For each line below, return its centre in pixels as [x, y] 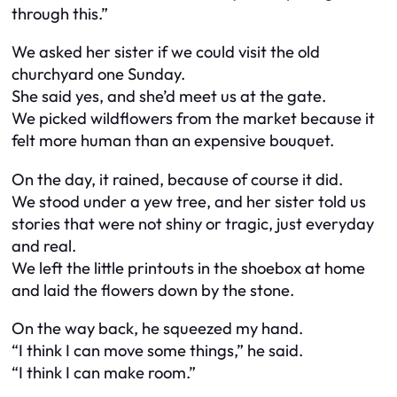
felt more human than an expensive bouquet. [173, 141]
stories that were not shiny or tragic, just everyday [193, 223]
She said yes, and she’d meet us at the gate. [169, 97]
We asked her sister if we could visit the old [166, 52]
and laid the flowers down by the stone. [153, 290]
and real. [44, 245]
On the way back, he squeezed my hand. [157, 329]
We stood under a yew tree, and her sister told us [189, 201]
